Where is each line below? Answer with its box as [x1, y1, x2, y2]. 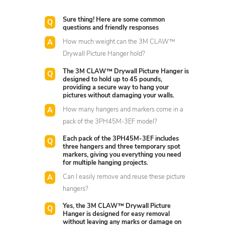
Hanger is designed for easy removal [63, 211, 170, 218]
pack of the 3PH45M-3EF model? [63, 118, 158, 125]
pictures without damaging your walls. [63, 92, 175, 99]
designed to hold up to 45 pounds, [63, 76, 163, 83]
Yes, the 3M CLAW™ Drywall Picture [63, 203, 171, 210]
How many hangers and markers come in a [63, 106, 184, 113]
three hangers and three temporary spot [63, 143, 181, 150]
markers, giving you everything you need [63, 151, 182, 158]
